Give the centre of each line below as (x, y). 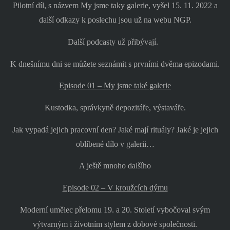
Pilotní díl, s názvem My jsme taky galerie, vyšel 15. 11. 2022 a (115, 6)
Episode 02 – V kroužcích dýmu (115, 188)
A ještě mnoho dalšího (115, 166)
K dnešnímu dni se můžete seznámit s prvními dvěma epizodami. (115, 64)
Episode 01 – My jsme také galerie (115, 86)
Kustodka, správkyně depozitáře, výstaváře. (115, 108)
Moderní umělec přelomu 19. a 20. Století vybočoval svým (115, 209)
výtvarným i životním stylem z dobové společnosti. (115, 224)
